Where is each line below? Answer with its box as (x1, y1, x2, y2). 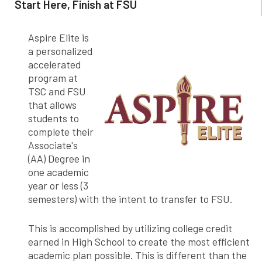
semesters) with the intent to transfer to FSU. (28, 192, 232, 206)
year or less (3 (28, 179, 88, 192)
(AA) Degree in (28, 152, 90, 166)
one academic (28, 166, 89, 179)
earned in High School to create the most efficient (28, 235, 250, 248)
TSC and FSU (28, 85, 86, 98)
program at (28, 71, 78, 85)
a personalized (28, 44, 92, 58)
